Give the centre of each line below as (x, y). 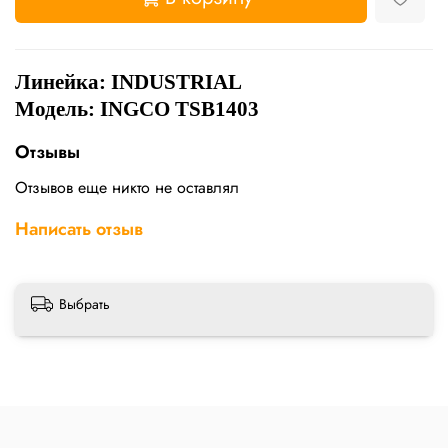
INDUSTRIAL (176, 82)
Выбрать (84, 304)
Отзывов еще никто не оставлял (127, 188)
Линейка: (63, 82)
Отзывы (47, 152)
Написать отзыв (79, 229)
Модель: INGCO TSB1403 (137, 109)
